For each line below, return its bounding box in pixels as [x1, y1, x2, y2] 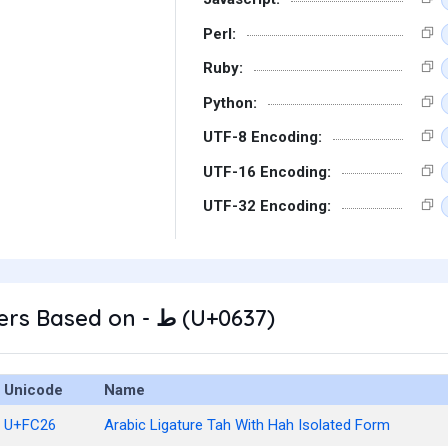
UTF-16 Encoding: [203, 162, 331, 181]
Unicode [4, 381, 63, 399]
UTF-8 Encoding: [203, 128, 322, 146]
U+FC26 [4, 416, 56, 434]
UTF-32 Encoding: [203, 197, 331, 215]
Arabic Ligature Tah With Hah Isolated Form [104, 416, 390, 434]
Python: [203, 93, 257, 112]
